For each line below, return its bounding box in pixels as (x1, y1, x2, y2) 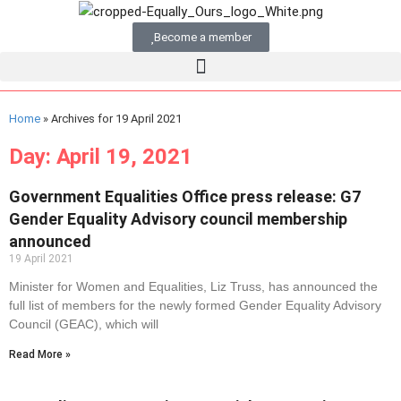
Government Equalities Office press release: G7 (9, 187, 361, 207)
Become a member (153, 30, 252, 45)
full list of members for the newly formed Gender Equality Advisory (9, 298, 381, 313)
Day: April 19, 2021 (9, 144, 192, 170)
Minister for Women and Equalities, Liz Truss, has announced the (9, 279, 378, 294)
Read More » (9, 348, 71, 362)
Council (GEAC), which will (9, 317, 158, 332)
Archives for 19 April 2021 (51, 112, 182, 126)
